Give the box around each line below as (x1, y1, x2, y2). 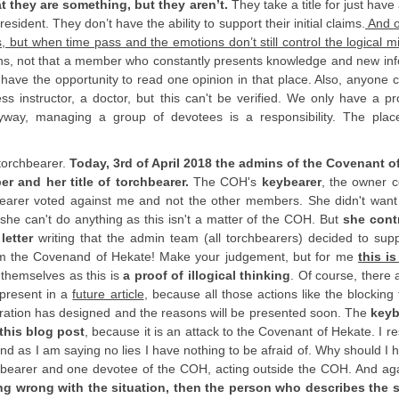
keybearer (261, 174, 322, 189)
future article (72, 286, 144, 301)
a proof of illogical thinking (118, 267, 291, 282)
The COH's (188, 174, 262, 189)
